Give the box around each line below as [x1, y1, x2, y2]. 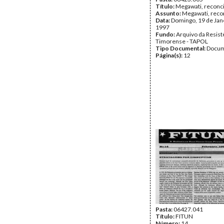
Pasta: [155, 205, 173, 213]
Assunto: [155, 9, 182, 17]
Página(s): [155, 51, 183, 59]
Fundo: [155, 30, 176, 38]
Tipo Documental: [155, 44, 206, 52]
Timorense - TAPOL [155, 37, 208, 45]
